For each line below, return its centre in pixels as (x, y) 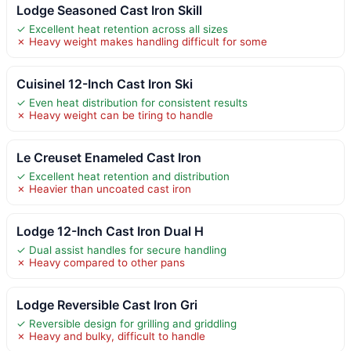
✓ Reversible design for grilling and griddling (127, 323)
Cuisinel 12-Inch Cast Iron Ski (105, 83)
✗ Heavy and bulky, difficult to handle (111, 336)
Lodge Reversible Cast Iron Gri (107, 304)
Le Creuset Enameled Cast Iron (109, 157)
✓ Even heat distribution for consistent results (132, 102)
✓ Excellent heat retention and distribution (123, 176)
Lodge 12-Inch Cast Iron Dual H (110, 231)
